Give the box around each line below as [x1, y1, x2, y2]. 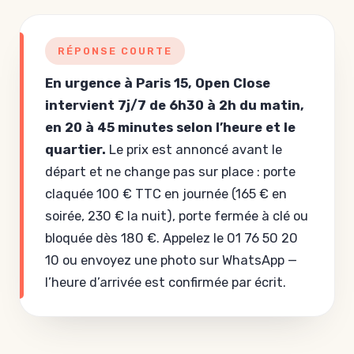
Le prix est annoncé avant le [106, 142, 282, 157]
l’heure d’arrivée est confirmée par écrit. [45, 275, 286, 290]
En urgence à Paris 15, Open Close [45, 76, 270, 91]
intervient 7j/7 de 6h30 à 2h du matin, [45, 98, 304, 113]
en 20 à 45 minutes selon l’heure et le [45, 120, 296, 135]
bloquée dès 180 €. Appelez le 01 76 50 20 [45, 231, 298, 246]
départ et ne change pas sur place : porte [45, 164, 296, 179]
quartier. [45, 142, 106, 157]
